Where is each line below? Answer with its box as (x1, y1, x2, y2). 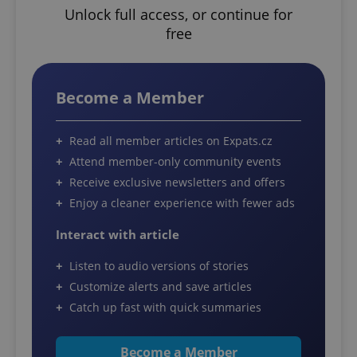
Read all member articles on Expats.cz (69, 133, 273, 149)
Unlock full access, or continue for (65, 5, 292, 25)
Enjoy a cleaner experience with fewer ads (69, 195, 295, 211)
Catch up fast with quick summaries (69, 300, 261, 316)
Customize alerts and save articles (69, 279, 252, 295)
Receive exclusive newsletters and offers (69, 175, 285, 190)
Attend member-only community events (69, 154, 281, 170)
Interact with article (56, 226, 179, 243)
